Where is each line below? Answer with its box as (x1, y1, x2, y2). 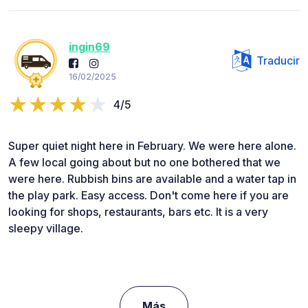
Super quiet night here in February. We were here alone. (8, 138, 296, 153)
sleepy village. (8, 221, 83, 235)
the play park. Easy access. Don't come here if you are (8, 188, 289, 202)
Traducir (256, 53, 300, 67)
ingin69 (69, 40, 110, 54)
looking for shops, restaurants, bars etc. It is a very (8, 204, 268, 219)
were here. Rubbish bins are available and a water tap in (8, 171, 296, 186)
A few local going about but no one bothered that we (8, 155, 280, 169)
